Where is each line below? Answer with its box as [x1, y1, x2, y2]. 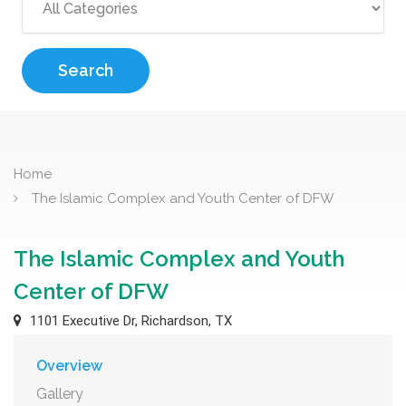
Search [58, 61, 113, 80]
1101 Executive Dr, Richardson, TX [26, 313, 232, 329]
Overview [36, 357, 102, 374]
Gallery [36, 385, 83, 402]
